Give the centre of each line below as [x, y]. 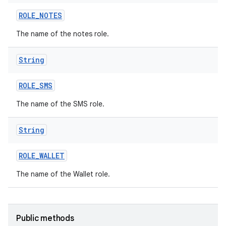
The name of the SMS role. [60, 104]
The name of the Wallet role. [63, 174]
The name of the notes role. [63, 34]
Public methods [45, 218]
